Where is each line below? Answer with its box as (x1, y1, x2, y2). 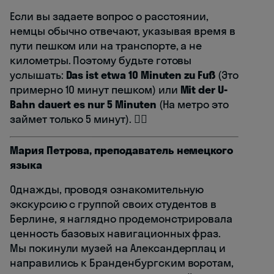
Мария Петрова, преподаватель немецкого (10, 143, 234, 157)
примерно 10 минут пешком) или (10, 82, 180, 97)
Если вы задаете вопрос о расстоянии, (10, 9, 209, 23)
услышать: (10, 67, 66, 82)
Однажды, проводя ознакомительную (10, 182, 204, 196)
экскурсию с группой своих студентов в (10, 196, 217, 211)
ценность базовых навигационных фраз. (10, 226, 221, 240)
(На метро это (156, 97, 229, 111)
